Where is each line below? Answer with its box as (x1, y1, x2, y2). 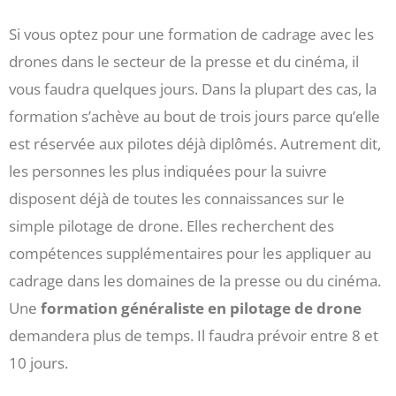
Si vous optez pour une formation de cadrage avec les (9, 23, 374, 44)
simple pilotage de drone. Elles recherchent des (9, 215, 334, 236)
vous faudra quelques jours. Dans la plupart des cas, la (9, 78, 377, 99)
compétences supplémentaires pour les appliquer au (9, 242, 371, 263)
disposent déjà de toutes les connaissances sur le (9, 187, 345, 209)
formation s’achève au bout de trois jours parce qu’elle (9, 105, 380, 126)
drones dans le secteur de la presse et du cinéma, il (9, 50, 359, 72)
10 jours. (9, 352, 68, 373)
